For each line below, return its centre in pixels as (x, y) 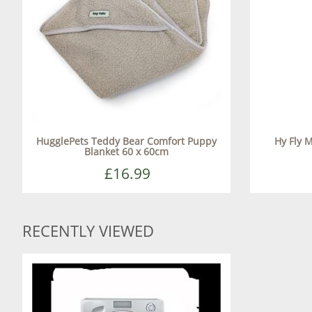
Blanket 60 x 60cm (126, 151)
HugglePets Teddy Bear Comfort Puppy (126, 141)
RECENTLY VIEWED (88, 230)
